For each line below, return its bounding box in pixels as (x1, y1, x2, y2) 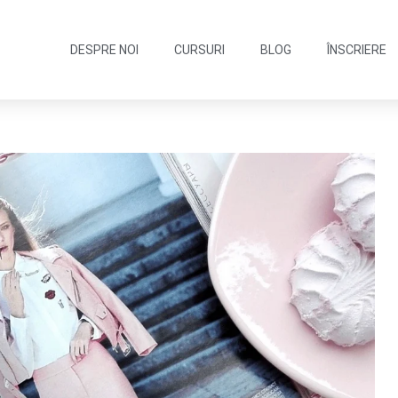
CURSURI (173, 43, 225, 57)
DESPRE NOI (69, 43, 139, 57)
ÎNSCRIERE (326, 43, 386, 57)
